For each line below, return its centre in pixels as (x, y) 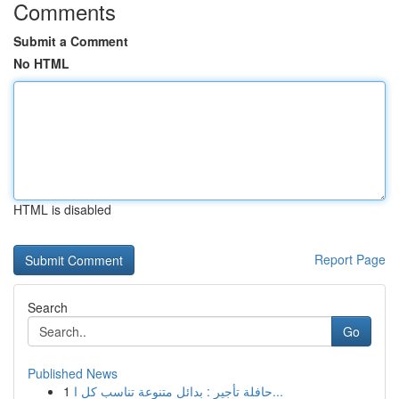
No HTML (41, 63)
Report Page (350, 259)
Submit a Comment (71, 41)
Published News (73, 373)
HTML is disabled (62, 209)
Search (48, 307)
